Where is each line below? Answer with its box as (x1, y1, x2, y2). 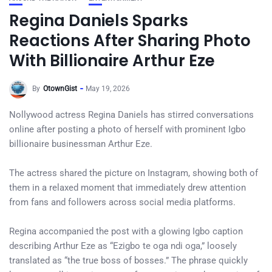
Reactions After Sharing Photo (9, 30, 251, 52)
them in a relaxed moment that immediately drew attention (9, 182, 246, 193)
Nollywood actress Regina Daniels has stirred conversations (9, 109, 254, 120)
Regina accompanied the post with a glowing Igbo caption (9, 226, 243, 237)
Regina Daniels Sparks (9, 10, 188, 32)
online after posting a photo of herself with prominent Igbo (9, 124, 246, 135)
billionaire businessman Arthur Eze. (9, 138, 152, 149)
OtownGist (43, 84, 77, 93)
